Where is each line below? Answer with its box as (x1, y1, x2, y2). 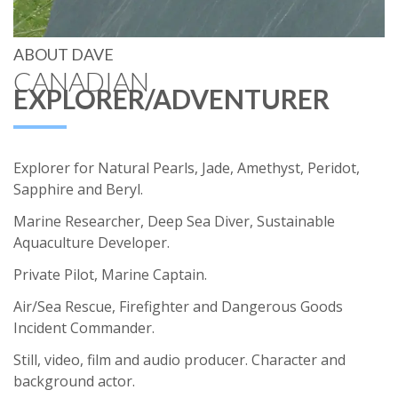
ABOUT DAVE (13, 44, 114, 65)
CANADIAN (13, 65, 149, 98)
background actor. (13, 371, 135, 392)
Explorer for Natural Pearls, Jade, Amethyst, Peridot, (13, 158, 360, 179)
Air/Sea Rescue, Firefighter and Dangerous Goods (13, 297, 343, 317)
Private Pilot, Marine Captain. (13, 265, 207, 285)
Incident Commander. (13, 318, 155, 338)
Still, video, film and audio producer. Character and (13, 350, 346, 370)
